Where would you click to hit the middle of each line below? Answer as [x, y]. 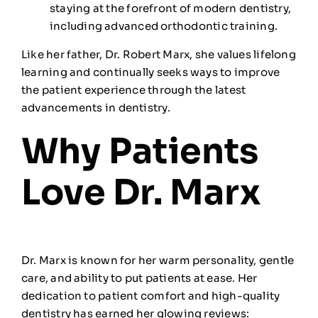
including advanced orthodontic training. [163, 26]
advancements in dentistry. [95, 107]
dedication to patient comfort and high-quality [150, 295]
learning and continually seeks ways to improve [150, 72]
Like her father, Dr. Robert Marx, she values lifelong [158, 54]
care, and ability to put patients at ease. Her [139, 278]
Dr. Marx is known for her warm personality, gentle [158, 260]
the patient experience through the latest [133, 89]
